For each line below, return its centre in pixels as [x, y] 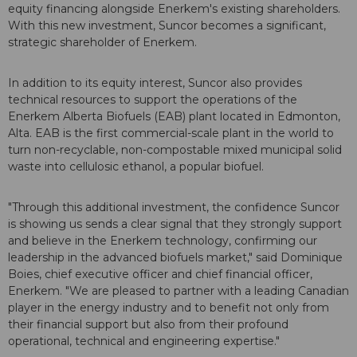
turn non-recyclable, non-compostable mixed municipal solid [175, 150]
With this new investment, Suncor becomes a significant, [167, 26]
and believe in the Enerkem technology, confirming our [163, 241]
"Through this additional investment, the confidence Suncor [174, 208]
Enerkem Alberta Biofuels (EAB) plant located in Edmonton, [174, 117]
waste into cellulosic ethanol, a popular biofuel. [141, 167]
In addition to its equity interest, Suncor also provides [155, 83]
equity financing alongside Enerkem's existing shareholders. [174, 9]
